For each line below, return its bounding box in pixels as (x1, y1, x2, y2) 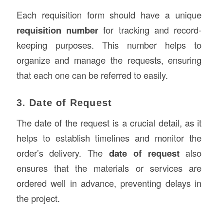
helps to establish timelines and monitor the (16, 131, 202, 145)
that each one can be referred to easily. (16, 68, 168, 81)
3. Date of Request (16, 97, 112, 108)
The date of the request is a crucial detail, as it (16, 116, 202, 129)
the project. (16, 192, 60, 205)
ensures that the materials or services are (16, 162, 202, 175)
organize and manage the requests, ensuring (16, 53, 202, 66)
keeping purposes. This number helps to (16, 38, 202, 51)
